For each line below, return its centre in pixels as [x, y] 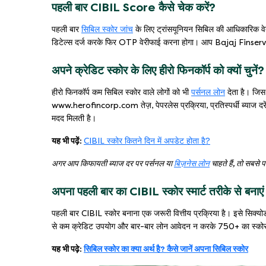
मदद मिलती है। [74, 118]
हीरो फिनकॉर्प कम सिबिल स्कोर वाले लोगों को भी [121, 92]
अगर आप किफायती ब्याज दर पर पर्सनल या [113, 163]
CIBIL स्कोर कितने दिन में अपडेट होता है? [147, 141]
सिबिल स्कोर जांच [107, 29]
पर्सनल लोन [208, 92]
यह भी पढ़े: [68, 249]
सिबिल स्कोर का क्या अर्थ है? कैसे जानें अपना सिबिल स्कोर [166, 249]
